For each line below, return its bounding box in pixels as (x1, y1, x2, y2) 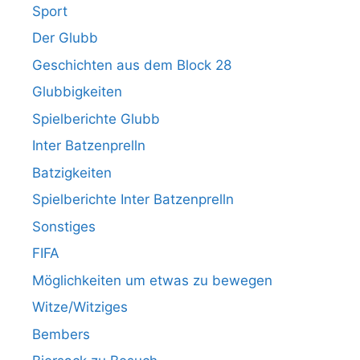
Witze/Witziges (32, 299, 128, 315)
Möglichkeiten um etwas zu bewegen (32, 272, 272, 288)
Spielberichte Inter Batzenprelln (32, 191, 234, 207)
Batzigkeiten (32, 164, 112, 181)
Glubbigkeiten (32, 84, 122, 100)
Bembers (32, 325, 90, 342)
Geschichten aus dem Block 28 (32, 56, 231, 73)
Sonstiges (32, 218, 96, 235)
